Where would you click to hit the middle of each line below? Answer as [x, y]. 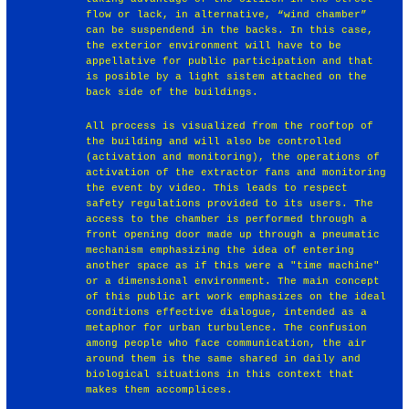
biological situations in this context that [220, 374]
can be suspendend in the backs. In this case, [230, 30]
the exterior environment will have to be [214, 45]
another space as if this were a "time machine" [233, 265]
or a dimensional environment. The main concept [233, 281]
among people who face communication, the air [227, 343]
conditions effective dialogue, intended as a [227, 312]
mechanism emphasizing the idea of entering [220, 250]
